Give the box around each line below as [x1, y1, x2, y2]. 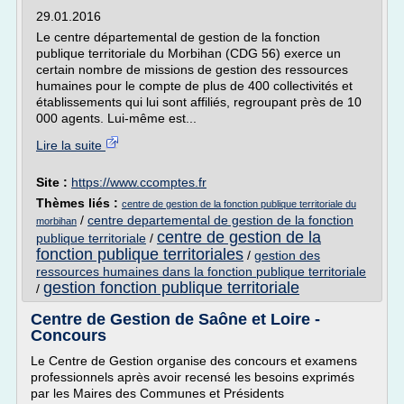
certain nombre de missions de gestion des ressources [36, 62, 348, 77]
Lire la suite [36, 138, 106, 152]
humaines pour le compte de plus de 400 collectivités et [36, 78, 353, 93]
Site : [36, 175, 71, 189]
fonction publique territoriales [36, 245, 243, 263]
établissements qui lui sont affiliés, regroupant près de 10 [36, 95, 362, 109]
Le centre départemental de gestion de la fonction [36, 30, 320, 44]
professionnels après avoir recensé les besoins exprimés [31, 370, 354, 384]
